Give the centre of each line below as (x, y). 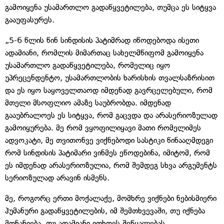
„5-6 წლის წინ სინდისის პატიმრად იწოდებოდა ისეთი (102, 40)
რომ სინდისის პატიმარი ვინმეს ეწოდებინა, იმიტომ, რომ (107, 152)
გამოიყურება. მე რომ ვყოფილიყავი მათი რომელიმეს (103, 127)
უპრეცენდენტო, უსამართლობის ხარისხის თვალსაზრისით (110, 77)
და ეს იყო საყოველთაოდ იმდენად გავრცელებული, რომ (109, 90)
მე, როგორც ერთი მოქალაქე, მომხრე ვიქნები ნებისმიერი (111, 198)
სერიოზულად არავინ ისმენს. (57, 177)
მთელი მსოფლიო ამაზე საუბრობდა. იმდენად (88, 102)
